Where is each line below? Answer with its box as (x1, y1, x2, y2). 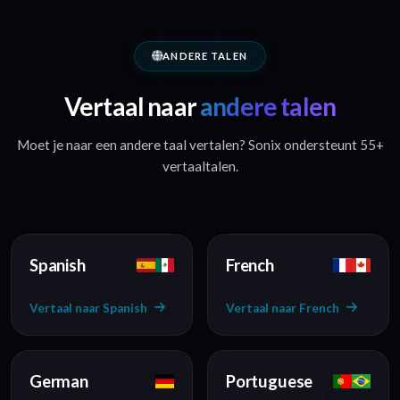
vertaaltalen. (162, 157, 238, 174)
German (29, 371, 88, 391)
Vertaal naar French (226, 300, 339, 315)
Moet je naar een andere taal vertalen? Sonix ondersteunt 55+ (16, 136, 384, 153)
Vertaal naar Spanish (29, 300, 147, 315)
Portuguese (226, 371, 313, 391)
